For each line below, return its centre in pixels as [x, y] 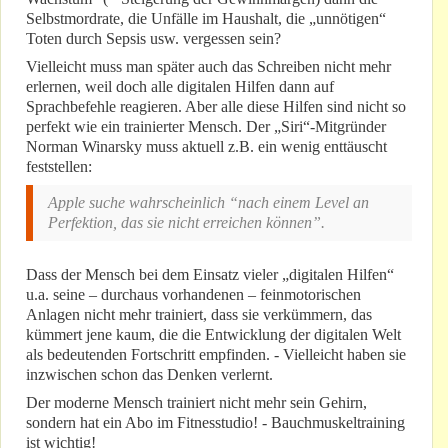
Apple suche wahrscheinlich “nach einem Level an [208, 203]
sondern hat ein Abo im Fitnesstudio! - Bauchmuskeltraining [215, 423]
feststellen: [59, 167]
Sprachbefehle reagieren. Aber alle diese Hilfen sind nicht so [216, 107]
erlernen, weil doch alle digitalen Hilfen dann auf [180, 87]
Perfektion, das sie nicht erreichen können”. [186, 223]
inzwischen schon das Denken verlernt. [149, 375]
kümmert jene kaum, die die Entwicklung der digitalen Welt [213, 335]
